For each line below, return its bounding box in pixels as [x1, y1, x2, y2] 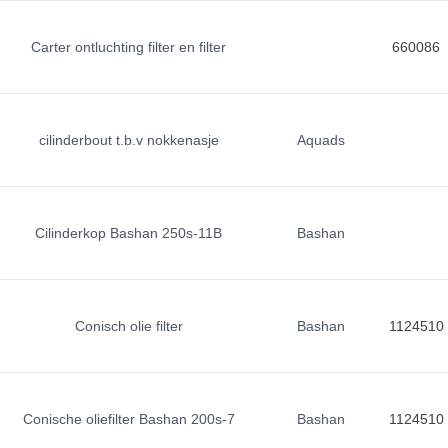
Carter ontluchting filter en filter [31, 39, 227, 55]
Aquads [296, 132, 345, 148]
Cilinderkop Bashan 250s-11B [35, 225, 223, 241]
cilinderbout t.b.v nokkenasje [38, 132, 219, 148]
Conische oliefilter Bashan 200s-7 [22, 411, 235, 427]
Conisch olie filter [74, 318, 183, 334]
